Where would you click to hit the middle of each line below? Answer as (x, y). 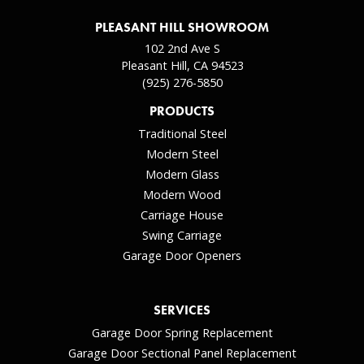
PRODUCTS (182, 110)
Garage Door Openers (182, 255)
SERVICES (182, 310)
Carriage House (182, 214)
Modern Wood (182, 194)
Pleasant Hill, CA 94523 (182, 65)
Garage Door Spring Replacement (182, 332)
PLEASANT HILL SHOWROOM (182, 27)
